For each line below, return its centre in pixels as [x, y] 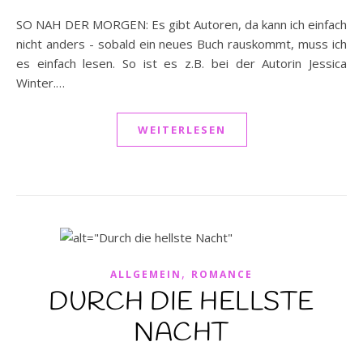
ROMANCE [222, 274]
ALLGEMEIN [146, 274]
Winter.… [41, 83]
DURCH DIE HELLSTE [181, 303]
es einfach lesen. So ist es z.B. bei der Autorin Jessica [181, 63]
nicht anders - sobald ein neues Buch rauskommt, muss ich [181, 44]
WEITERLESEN [181, 130]
